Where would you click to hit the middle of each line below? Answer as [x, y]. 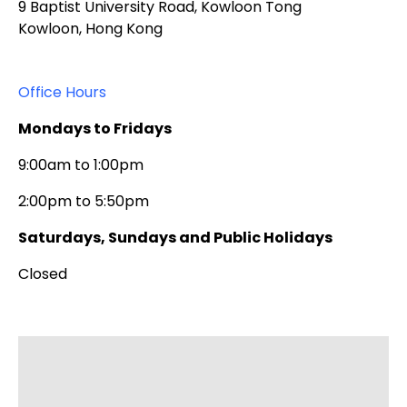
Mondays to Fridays [95, 129]
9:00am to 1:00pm [81, 165]
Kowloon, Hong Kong [90, 29]
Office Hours [62, 93]
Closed [43, 274]
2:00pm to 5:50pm [84, 202]
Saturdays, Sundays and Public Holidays [175, 238]
